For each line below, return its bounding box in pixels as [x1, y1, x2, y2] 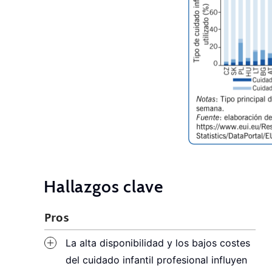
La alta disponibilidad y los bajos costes [66, 237, 251, 250]
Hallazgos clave [44, 176, 163, 197]
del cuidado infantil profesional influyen [66, 254, 248, 267]
